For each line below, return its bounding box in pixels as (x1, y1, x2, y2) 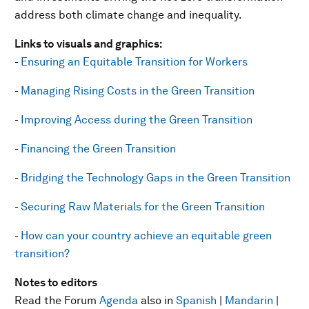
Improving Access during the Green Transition (21, 113, 252, 126)
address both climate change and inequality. (14, 8, 242, 21)
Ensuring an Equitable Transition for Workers (21, 55, 248, 68)
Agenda (99, 294, 138, 307)
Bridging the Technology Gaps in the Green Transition (21, 171, 290, 184)
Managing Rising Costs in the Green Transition (21, 84, 255, 97)
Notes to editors (14, 276, 97, 289)
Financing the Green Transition (21, 142, 176, 155)
